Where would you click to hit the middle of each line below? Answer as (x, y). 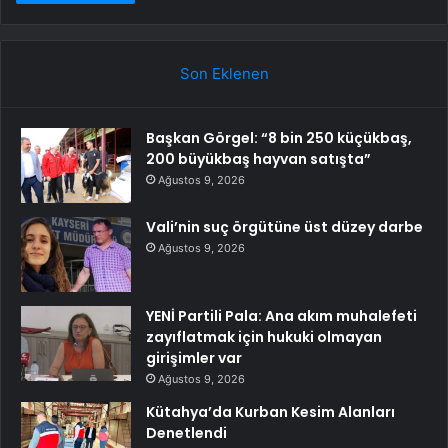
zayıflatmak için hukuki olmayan (264, 336)
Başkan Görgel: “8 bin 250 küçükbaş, (279, 137)
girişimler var (194, 357)
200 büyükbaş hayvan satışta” (258, 158)
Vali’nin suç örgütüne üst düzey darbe (284, 226)
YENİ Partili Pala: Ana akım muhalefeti (281, 315)
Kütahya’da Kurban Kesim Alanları (270, 411)
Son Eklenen (224, 73)
